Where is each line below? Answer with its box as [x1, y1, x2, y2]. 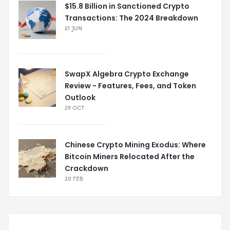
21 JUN [65, 26, 82, 32]
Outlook [65, 92, 95, 103]
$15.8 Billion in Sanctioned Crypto [65, 1, 189, 12]
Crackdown [65, 163, 108, 174]
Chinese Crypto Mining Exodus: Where [65, 140, 206, 150]
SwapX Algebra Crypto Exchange [65, 69, 189, 80]
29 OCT [65, 106, 84, 112]
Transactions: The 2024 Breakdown [65, 13, 198, 24]
